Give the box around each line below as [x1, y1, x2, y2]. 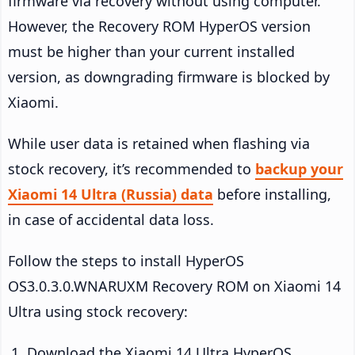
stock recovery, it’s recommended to [8, 159, 255, 179]
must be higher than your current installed [8, 42, 295, 62]
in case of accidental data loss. [8, 210, 214, 230]
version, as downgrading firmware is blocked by [8, 67, 330, 87]
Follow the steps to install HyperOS [8, 251, 244, 271]
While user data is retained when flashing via [8, 134, 310, 154]
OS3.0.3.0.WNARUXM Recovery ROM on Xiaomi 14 [8, 277, 341, 296]
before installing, [213, 185, 331, 204]
